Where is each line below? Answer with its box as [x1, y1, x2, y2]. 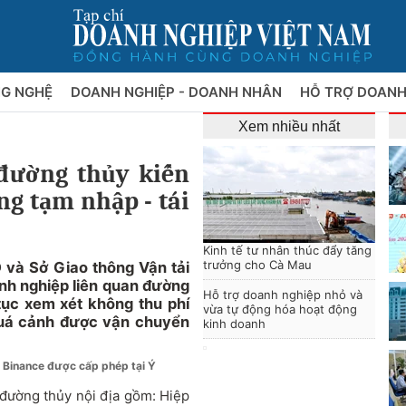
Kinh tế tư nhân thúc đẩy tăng [203, 243, 372, 257]
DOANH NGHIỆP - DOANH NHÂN [70, 83, 285, 101]
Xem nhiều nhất [238, 119, 340, 134]
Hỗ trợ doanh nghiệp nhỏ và [203, 287, 362, 302]
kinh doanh [203, 316, 266, 331]
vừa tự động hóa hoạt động [203, 302, 357, 316]
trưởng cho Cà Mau [203, 257, 312, 272]
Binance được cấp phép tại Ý [3, 359, 156, 372]
